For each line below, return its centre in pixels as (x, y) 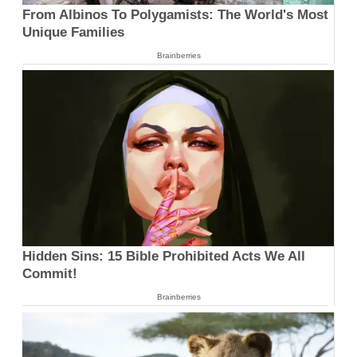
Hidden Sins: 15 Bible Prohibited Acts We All (164, 257)
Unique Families (73, 32)
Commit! (50, 274)
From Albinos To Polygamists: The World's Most (175, 14)
